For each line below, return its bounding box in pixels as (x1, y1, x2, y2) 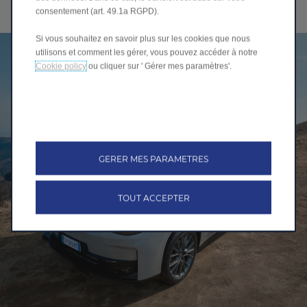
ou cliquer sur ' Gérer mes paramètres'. (86, 61, 232, 71)
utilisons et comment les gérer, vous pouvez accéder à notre (36, 47, 258, 58)
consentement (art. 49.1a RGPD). (36, 6, 159, 16)
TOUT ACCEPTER (117, 193, 190, 204)
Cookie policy (36, 61, 86, 71)
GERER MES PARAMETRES (105, 153, 208, 164)
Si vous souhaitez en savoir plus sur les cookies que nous (36, 34, 250, 44)
